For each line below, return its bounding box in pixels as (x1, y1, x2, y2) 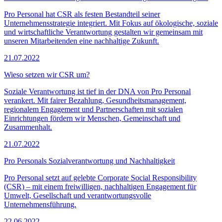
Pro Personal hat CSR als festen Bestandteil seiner (4, 9, 160, 18)
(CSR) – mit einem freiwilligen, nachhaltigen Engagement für (4, 182, 196, 191)
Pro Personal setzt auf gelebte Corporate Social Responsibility (4, 173, 197, 182)
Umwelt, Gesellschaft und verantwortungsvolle (4, 191, 151, 200)
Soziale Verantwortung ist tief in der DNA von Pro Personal (4, 87, 191, 96)
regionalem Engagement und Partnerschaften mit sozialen (4, 105, 183, 113)
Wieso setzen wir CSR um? (4, 70, 90, 79)
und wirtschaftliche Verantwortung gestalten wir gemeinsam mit (4, 27, 203, 36)
